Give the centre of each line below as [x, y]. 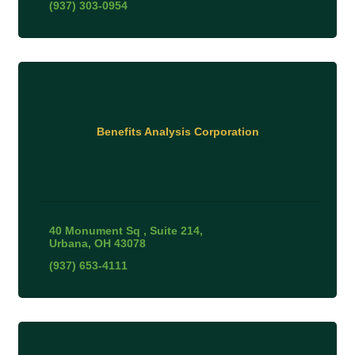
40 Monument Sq [96, 230]
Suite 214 [174, 230]
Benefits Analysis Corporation [177, 132]
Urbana [68, 243]
